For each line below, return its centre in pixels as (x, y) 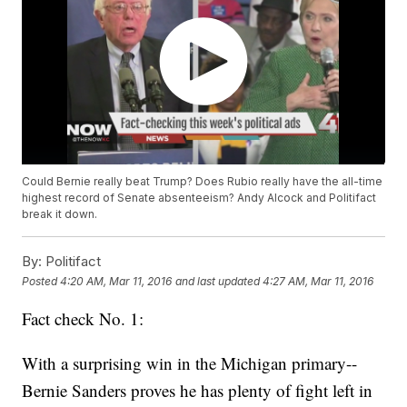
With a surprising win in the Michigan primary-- (190, 363)
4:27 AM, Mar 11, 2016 (318, 281)
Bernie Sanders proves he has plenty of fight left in (198, 391)
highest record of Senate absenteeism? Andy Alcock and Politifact (199, 198)
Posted (41, 281)
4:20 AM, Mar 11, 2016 (116, 281)
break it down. (60, 214)
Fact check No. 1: (83, 319)
